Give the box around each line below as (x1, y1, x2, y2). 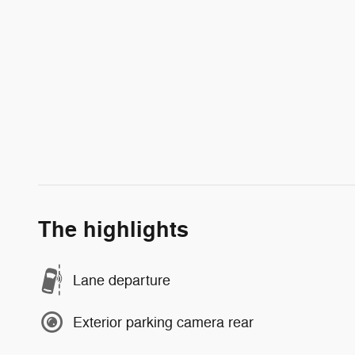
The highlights (38, 216, 189, 245)
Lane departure (73, 271, 170, 289)
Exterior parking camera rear (73, 313, 254, 331)
